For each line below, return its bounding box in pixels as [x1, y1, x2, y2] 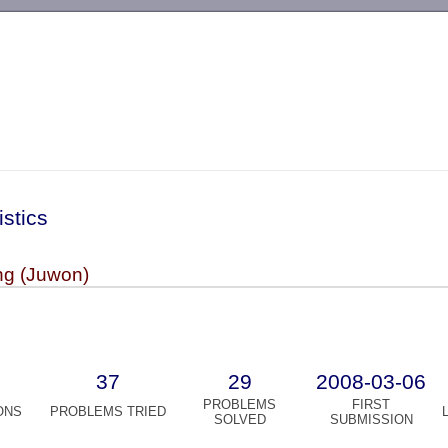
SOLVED [213, 412, 266, 428]
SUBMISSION [329, 412, 413, 428]
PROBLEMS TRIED [49, 404, 166, 420]
